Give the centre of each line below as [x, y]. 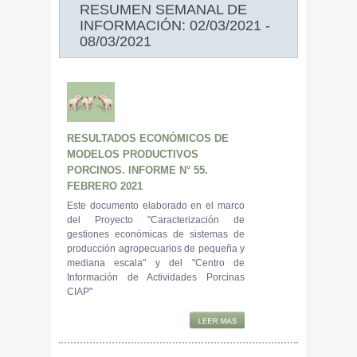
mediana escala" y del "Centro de [156, 263]
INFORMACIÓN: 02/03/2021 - [175, 25]
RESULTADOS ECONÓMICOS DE [148, 138]
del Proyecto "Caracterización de [156, 220]
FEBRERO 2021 [105, 186]
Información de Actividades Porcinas [156, 277]
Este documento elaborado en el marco [156, 205]
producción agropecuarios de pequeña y [156, 248]
